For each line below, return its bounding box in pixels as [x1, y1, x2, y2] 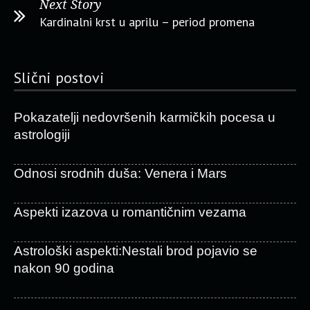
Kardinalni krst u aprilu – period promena [39, 14, 255, 30]
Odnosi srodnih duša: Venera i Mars [14, 166, 227, 181]
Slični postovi [14, 68, 104, 87]
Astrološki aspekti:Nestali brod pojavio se [14, 244, 257, 258]
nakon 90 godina [14, 261, 114, 275]
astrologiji [14, 127, 70, 142]
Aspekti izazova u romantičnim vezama [14, 205, 246, 219]
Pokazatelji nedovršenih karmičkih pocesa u [14, 110, 275, 125]
